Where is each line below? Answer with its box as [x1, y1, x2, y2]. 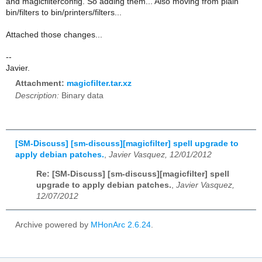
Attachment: [15, 79, 67, 88]
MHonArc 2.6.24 [91, 220, 151, 229]
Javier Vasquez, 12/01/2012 [109, 150, 212, 160]
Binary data [59, 91, 104, 101]
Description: [15, 91, 59, 101]
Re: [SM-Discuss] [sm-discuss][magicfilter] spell [36, 169, 229, 178]
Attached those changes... [6, 30, 102, 39]
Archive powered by [15, 220, 91, 229]
